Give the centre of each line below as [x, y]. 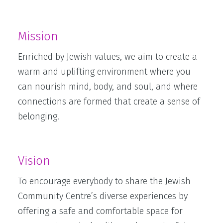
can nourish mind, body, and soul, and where [108, 87]
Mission [38, 36]
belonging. [39, 116]
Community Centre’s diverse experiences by [103, 196]
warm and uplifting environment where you [104, 72]
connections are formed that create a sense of [109, 102]
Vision [34, 161]
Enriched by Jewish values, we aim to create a [108, 57]
